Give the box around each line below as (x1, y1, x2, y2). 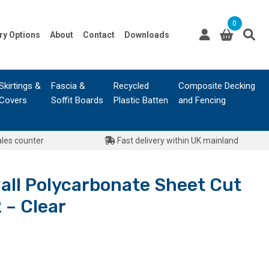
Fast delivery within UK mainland (115, 136, 238, 145)
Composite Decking (178, 80, 255, 91)
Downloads (124, 30, 169, 40)
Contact (82, 30, 115, 40)
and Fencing (178, 95, 226, 106)
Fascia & (51, 80, 85, 91)
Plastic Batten (113, 95, 169, 106)
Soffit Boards (51, 95, 103, 106)
